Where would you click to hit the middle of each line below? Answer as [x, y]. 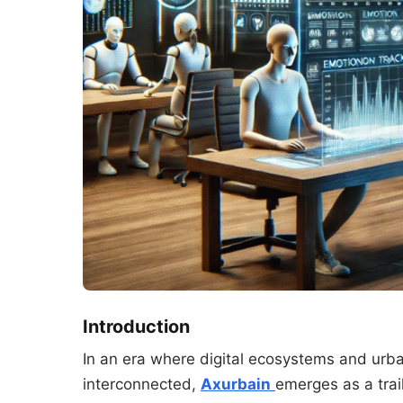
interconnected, [142, 384]
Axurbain [236, 384]
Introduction [136, 326]
